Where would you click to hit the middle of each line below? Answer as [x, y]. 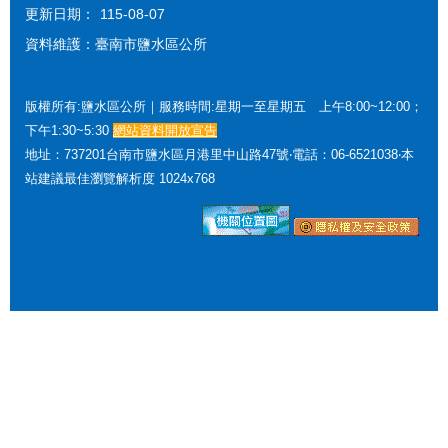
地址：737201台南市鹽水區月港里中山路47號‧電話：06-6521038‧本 [219, 155]
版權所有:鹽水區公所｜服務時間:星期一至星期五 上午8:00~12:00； [224, 107]
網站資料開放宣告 [165, 131]
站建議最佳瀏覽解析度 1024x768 [120, 179]
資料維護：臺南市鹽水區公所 [116, 44]
